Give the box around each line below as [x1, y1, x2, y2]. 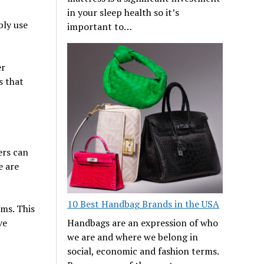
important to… [67, 19, 133, 33]
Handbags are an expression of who [67, 216, 219, 230]
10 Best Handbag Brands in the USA [67, 197, 220, 211]
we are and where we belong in [67, 230, 199, 244]
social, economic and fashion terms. [67, 245, 219, 258]
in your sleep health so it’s [67, 5, 180, 19]
